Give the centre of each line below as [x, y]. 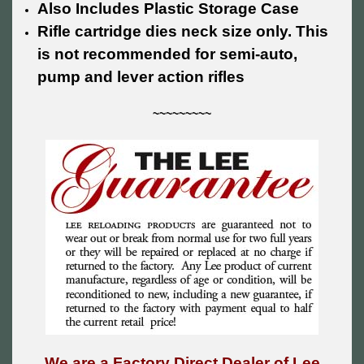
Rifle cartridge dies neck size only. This [183, 32]
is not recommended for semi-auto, [168, 54]
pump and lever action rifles [141, 77]
